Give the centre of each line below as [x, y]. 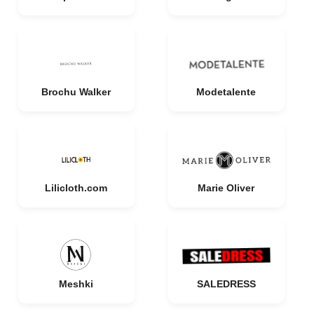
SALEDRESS [226, 284]
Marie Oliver [226, 188]
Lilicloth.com [76, 188]
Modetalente [226, 92]
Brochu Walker [76, 92]
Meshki [76, 284]
